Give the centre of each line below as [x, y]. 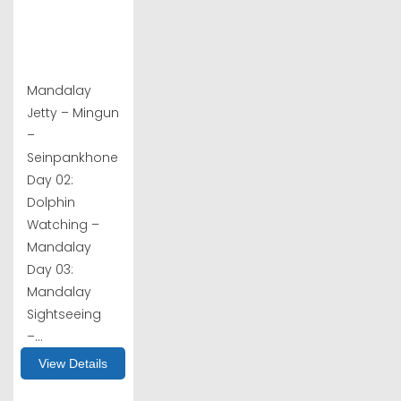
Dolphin [51, 202]
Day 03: [50, 269]
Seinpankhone [73, 157]
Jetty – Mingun [73, 112]
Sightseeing [64, 314]
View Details [73, 363]
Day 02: [50, 179]
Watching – [63, 224]
